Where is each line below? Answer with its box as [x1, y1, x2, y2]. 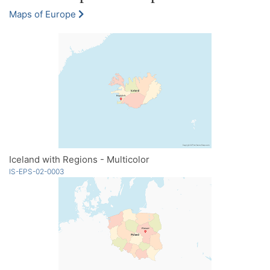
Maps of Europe [9, 8, 78, 20]
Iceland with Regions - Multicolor [9, 153, 149, 165]
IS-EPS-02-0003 [9, 166, 64, 176]
